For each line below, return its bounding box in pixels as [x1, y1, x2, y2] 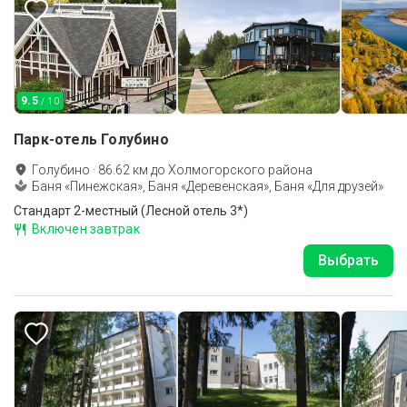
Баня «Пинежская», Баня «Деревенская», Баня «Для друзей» [32, 179, 383, 194]
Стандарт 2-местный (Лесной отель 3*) [14, 203, 248, 218]
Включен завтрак [32, 222, 140, 236]
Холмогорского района [168, 163, 313, 177]
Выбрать [318, 252, 379, 269]
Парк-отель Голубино [14, 131, 169, 148]
